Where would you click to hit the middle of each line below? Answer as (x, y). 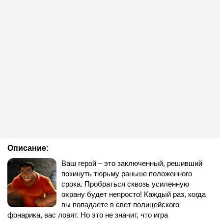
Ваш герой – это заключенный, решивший (132, 163)
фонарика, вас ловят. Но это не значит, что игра (88, 215)
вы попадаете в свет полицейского (120, 205)
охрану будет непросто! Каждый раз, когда (134, 194)
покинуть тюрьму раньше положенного (127, 174)
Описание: (28, 148)
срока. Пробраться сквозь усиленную (125, 184)
